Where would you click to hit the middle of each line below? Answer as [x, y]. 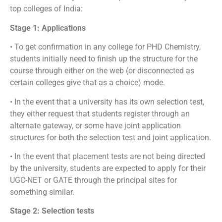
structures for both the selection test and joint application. [111, 137]
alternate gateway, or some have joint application [95, 125]
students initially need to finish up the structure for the [104, 59]
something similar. [42, 192]
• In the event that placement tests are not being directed [108, 156]
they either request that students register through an [100, 113]
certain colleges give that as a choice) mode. [87, 83]
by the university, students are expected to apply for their [108, 168]
